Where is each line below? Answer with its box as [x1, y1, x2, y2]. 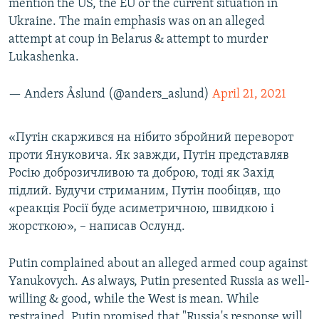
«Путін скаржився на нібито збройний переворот [9, 131, 293, 145]
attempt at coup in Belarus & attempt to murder [9, 33, 268, 47]
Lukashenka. [9, 51, 79, 65]
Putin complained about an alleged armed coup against [9, 257, 308, 271]
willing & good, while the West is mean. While [9, 293, 259, 307]
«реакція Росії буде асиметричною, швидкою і [9, 202, 274, 216]
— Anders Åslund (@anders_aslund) [9, 88, 212, 102]
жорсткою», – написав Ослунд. [9, 220, 185, 234]
